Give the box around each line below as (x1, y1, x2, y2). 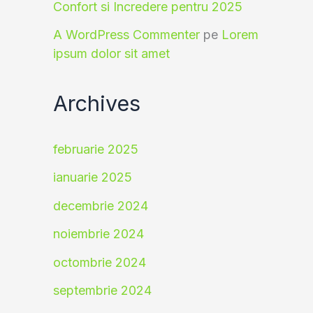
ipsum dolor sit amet (53, 46, 170, 61)
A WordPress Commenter (53, 27, 200, 43)
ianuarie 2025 (53, 170, 132, 185)
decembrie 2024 (53, 198, 148, 213)
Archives (53, 90, 140, 117)
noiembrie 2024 (53, 226, 144, 242)
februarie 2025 (53, 141, 138, 156)
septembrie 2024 (53, 283, 152, 298)
